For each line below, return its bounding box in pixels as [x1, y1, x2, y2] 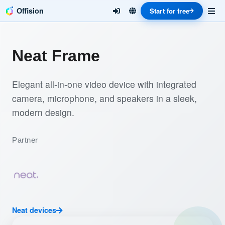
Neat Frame [12, 47, 100, 65]
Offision [17, 6, 44, 16]
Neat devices [12, 205, 56, 215]
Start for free [150, 6, 189, 16]
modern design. [12, 106, 74, 119]
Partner [12, 136, 38, 144]
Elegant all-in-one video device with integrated [12, 78, 196, 90]
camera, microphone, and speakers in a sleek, [12, 92, 197, 104]
